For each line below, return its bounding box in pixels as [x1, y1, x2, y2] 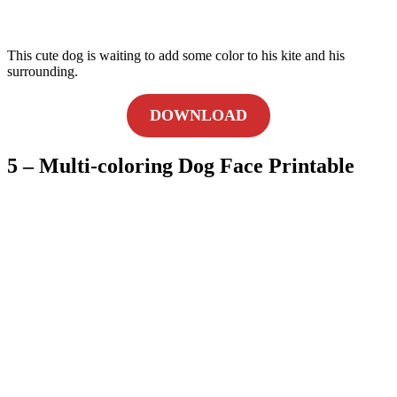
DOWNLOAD [150, 105, 247, 124]
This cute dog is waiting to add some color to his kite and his [7, 47, 345, 63]
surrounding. [7, 63, 78, 79]
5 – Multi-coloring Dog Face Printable [7, 154, 354, 178]
